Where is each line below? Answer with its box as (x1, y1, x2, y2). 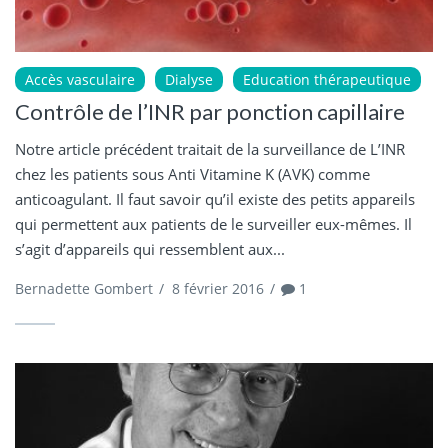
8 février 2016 (172, 279, 264, 299)
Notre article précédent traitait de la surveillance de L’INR (15, 139, 405, 160)
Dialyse (165, 70, 213, 90)
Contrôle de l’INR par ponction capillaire (15, 98, 405, 126)
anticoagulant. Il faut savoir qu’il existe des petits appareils (15, 189, 415, 210)
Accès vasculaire (25, 70, 135, 90)
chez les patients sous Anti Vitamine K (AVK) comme (15, 164, 370, 185)
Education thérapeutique (243, 70, 411, 90)
